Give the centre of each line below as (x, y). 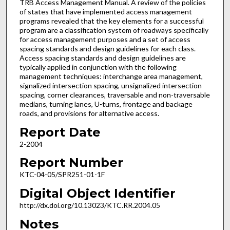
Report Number (71, 163)
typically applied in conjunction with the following (98, 67)
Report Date (60, 132)
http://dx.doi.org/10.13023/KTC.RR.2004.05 (90, 205)
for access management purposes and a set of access (105, 40)
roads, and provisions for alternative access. (89, 113)
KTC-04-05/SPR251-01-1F (62, 175)
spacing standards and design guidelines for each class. (107, 49)
